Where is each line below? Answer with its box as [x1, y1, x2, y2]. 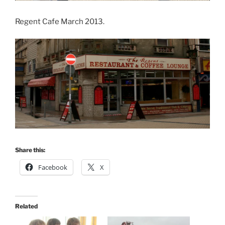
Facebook [38, 162, 67, 172]
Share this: [15, 146, 45, 154]
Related [15, 202, 38, 210]
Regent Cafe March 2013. [15, 17, 104, 26]
